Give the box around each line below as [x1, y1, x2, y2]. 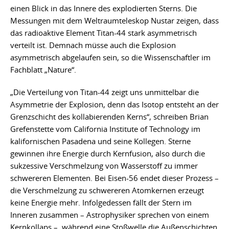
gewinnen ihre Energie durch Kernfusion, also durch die [10, 148, 205, 159]
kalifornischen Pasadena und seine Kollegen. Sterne [10, 136, 191, 147]
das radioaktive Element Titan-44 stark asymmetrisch [10, 28, 197, 38]
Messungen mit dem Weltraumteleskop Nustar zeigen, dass [10, 15, 219, 26]
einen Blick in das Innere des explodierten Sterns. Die [10, 3, 197, 14]
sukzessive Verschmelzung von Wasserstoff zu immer [10, 161, 198, 171]
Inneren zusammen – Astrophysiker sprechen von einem [10, 210, 209, 220]
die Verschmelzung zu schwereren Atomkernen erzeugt [10, 185, 204, 196]
